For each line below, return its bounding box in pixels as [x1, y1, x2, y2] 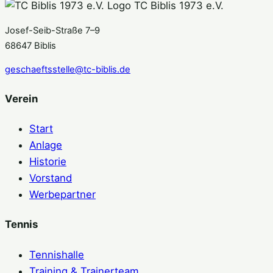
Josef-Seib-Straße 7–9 [5, 24, 100, 36]
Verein [5, 92, 38, 105]
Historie [29, 155, 66, 168]
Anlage [29, 138, 62, 151]
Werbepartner [29, 188, 96, 200]
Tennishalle [29, 248, 84, 261]
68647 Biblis [5, 40, 56, 51]
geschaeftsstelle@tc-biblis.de [5, 64, 130, 76]
